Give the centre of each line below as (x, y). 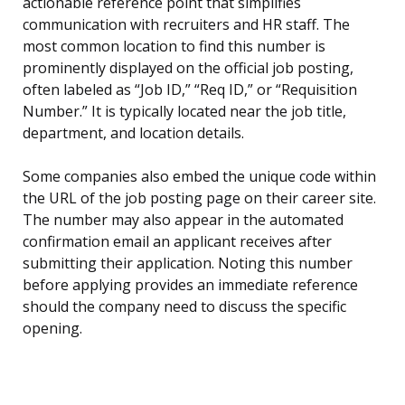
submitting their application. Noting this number (188, 264)
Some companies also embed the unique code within (199, 177)
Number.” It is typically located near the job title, (184, 112)
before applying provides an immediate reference (190, 285)
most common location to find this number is (174, 47)
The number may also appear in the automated (183, 220)
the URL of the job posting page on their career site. (199, 198)
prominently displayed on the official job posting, (188, 68)
